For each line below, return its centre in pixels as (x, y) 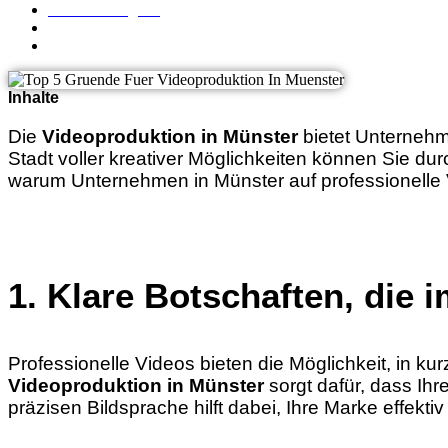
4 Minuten (83, 45)
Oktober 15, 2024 (109, 27)
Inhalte (33, 97)
